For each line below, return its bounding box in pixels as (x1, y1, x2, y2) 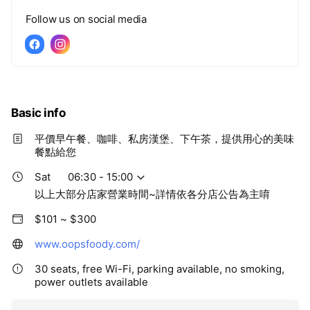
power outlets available (35, 275, 148, 289)
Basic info (11, 106, 66, 120)
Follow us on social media (26, 12, 147, 26)
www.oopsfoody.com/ (35, 237, 140, 250)
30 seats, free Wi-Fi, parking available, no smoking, (35, 262, 284, 275)
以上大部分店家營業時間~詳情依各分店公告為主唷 (35, 188, 270, 201)
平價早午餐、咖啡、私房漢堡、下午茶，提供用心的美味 (35, 132, 294, 145)
